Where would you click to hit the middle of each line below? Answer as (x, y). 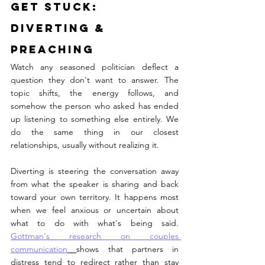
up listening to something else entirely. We (95, 119)
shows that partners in (127, 249)
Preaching (52, 50)
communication (39, 249)
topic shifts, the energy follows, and (95, 93)
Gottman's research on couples (95, 236)
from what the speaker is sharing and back (95, 184)
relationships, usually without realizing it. (85, 145)
